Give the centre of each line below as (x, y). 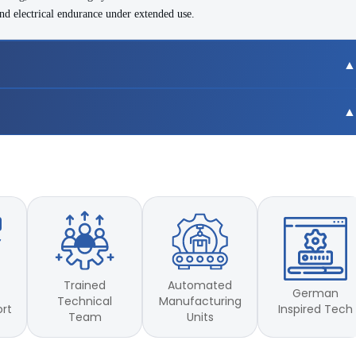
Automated (200, 286)
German (315, 294)
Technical (85, 302)
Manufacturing (200, 302)
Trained (85, 286)
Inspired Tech (315, 310)
